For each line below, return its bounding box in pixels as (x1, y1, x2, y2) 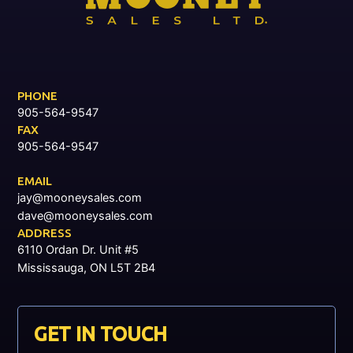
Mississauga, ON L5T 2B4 (17, 261, 156, 276)
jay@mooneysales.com (17, 191, 143, 206)
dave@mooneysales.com (17, 209, 154, 224)
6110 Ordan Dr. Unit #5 (17, 243, 139, 258)
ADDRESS (17, 226, 72, 240)
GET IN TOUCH (34, 323, 168, 345)
